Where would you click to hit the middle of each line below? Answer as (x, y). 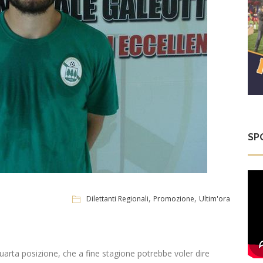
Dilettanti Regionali (118, 198)
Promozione (174, 198)
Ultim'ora (215, 198)
